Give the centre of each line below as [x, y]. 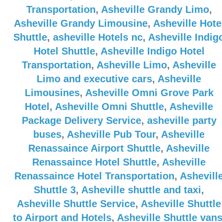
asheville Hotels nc [98, 37]
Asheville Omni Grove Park [149, 93]
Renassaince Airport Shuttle [94, 148]
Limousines [52, 93]
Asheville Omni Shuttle [110, 107]
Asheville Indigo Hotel [152, 51]
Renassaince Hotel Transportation [94, 176]
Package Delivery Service [81, 120]
